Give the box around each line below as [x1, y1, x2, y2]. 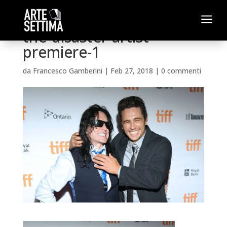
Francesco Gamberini [32, 66, 102, 75]
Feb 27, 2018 [110, 66, 153, 75]
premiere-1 [22, 42, 100, 62]
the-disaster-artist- [22, 26, 154, 47]
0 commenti [161, 66, 201, 75]
